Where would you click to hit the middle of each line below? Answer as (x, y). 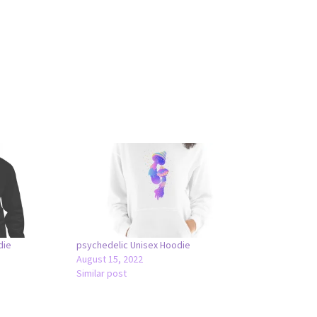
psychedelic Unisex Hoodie (134, 244)
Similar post (102, 273)
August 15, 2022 (110, 259)
